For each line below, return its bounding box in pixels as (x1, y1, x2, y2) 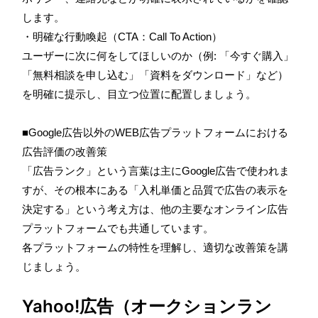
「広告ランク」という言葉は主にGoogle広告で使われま (22, 164, 290, 177)
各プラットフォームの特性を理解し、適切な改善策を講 (22, 241, 288, 253)
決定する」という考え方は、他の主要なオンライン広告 (22, 202, 288, 215)
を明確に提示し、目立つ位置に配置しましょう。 (22, 87, 256, 100)
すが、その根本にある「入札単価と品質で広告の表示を (22, 183, 288, 196)
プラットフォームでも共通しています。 (22, 221, 214, 234)
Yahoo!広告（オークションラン (22, 295, 272, 317)
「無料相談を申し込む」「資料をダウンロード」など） (22, 68, 288, 81)
